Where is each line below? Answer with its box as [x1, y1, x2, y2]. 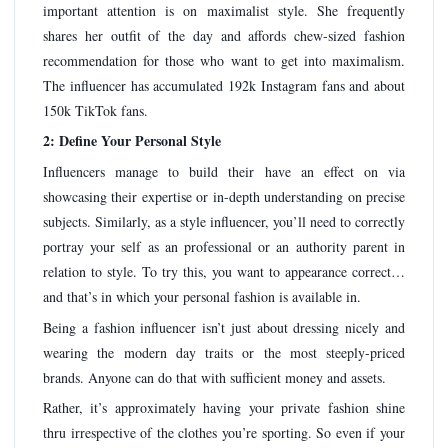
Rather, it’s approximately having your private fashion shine [43, 398, 405, 418]
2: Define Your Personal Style [43, 130, 221, 152]
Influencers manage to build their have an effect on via [43, 161, 405, 181]
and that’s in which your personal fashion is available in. [43, 286, 361, 306]
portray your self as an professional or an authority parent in [43, 236, 405, 256]
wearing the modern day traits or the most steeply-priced [43, 342, 405, 362]
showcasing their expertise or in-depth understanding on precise [43, 186, 405, 206]
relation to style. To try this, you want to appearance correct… [43, 261, 405, 281]
